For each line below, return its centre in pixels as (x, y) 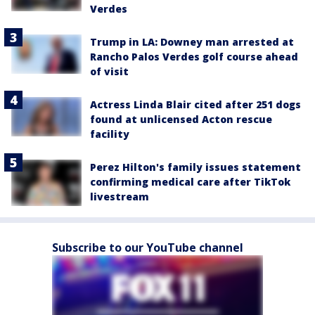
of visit (109, 71)
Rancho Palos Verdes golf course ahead (194, 57)
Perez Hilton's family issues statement (195, 167)
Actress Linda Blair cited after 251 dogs (195, 104)
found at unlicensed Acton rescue (181, 119)
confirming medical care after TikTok (190, 182)
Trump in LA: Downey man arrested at (192, 42)
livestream (120, 197)
